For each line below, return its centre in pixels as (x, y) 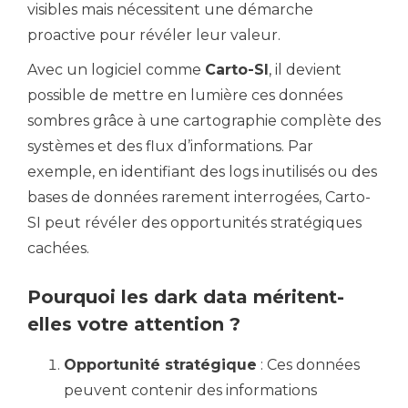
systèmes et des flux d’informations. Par (170, 146)
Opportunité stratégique (160, 365)
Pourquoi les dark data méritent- (186, 297)
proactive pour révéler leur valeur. (154, 35)
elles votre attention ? (134, 324)
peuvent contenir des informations (190, 390)
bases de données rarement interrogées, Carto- (199, 197)
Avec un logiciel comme (116, 70)
